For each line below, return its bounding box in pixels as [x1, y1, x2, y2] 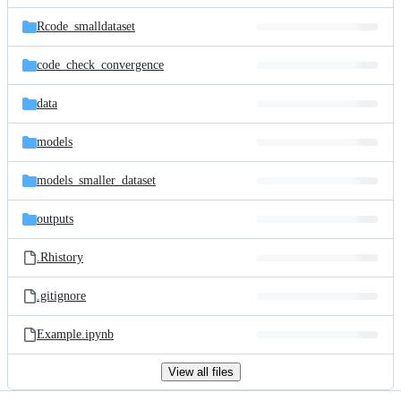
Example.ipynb [37, 328, 114, 341]
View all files [167, 365, 234, 379]
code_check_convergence [37, 58, 164, 72]
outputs [37, 212, 73, 226]
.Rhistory [37, 251, 83, 264]
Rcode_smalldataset [37, 20, 135, 33]
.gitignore [37, 289, 86, 303]
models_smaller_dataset [37, 174, 156, 187]
